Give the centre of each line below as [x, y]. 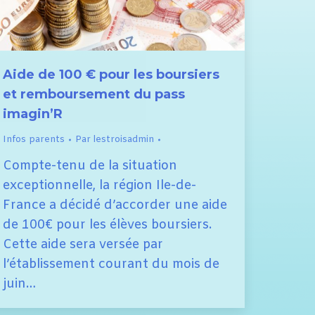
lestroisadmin [124, 139]
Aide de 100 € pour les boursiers [111, 74]
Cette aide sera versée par [83, 244]
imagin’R [33, 114]
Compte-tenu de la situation [90, 166]
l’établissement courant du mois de [111, 264]
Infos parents [34, 139]
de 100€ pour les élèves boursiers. [107, 225]
